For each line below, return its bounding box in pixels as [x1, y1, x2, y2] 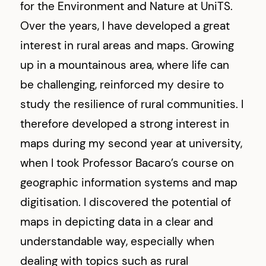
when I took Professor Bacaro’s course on [20, 156, 235, 171]
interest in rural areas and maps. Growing [20, 38, 235, 53]
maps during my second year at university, [20, 136, 243, 151]
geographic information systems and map [20, 175, 238, 191]
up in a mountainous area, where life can [20, 58, 230, 73]
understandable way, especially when [20, 234, 215, 249]
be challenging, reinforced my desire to [20, 77, 224, 93]
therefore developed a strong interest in [20, 116, 230, 132]
